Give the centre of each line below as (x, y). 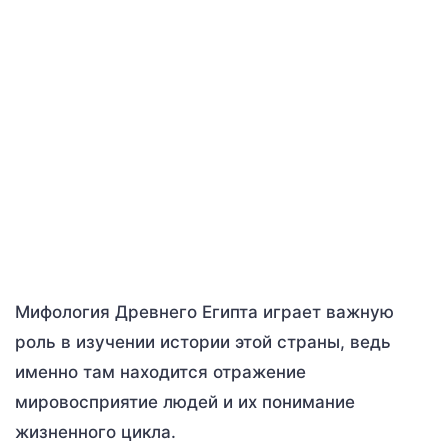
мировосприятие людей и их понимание (185, 401)
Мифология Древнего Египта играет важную (204, 311)
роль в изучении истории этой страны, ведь (203, 341)
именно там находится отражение (160, 371)
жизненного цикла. (95, 431)
